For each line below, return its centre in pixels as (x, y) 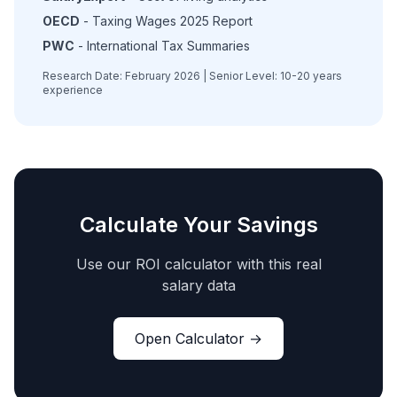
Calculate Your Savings (198, 225)
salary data (198, 285)
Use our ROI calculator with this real (198, 264)
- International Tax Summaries (162, 46)
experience (73, 90)
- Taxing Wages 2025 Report (166, 21)
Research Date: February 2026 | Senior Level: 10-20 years (192, 76)
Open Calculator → (198, 339)
